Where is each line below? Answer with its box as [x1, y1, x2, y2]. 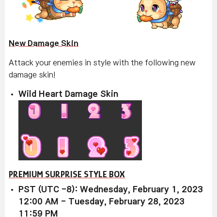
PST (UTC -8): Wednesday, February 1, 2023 [18, 186, 203, 194]
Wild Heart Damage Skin [18, 90, 118, 99]
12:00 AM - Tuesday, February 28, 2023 [18, 198, 185, 206]
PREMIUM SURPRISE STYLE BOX [9, 169, 125, 180]
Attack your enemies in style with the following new [9, 59, 196, 67]
